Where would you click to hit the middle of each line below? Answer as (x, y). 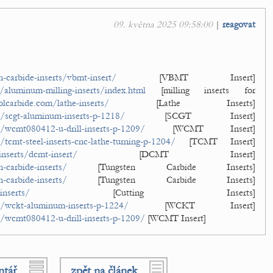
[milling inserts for (200, 90)
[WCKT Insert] (192, 205)
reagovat (239, 24)
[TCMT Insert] (215, 141)
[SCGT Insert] (190, 116)
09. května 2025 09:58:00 (163, 24)
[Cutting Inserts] (143, 193)
